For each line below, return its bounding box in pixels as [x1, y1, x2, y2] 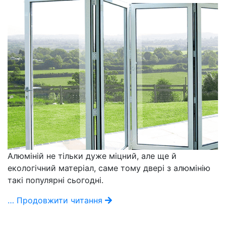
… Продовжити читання [8, 195, 105, 205]
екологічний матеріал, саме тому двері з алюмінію [8, 162, 210, 173]
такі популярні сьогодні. [8, 175, 103, 185]
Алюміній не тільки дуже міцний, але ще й [8, 150, 177, 161]
